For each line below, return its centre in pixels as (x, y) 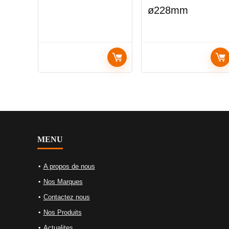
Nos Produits (62, 213)
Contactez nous (66, 197)
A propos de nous (69, 167)
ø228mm (168, 10)
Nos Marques (63, 182)
